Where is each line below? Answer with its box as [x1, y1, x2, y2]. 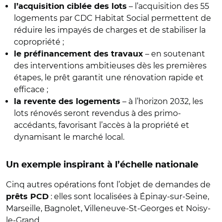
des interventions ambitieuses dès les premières [14, 60, 207, 70]
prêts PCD [6, 192, 49, 201]
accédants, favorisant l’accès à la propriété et [14, 120, 189, 130]
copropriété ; [14, 37, 66, 47]
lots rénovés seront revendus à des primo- [14, 108, 181, 118]
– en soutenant [143, 49, 205, 58]
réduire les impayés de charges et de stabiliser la [14, 25, 206, 35]
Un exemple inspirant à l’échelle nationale [6, 160, 198, 169]
